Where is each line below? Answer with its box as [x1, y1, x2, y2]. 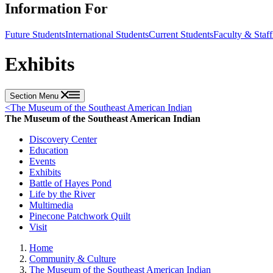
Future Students [5, 29, 65, 40]
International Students [65, 29, 149, 40]
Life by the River [29, 188, 95, 199]
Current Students [149, 29, 213, 40]
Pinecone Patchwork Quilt [29, 210, 130, 221]
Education [29, 144, 68, 155]
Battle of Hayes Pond [29, 177, 112, 188]
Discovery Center [29, 133, 97, 144]
